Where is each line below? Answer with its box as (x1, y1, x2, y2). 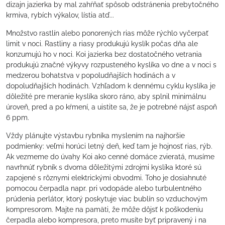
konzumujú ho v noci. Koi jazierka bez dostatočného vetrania (6, 50, 202, 59)
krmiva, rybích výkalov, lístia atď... (6, 11, 114, 20)
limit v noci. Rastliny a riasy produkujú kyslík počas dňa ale (6, 40, 198, 48)
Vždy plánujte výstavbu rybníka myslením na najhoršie (6, 132, 185, 140)
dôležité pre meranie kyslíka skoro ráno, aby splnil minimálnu (6, 92, 206, 101)
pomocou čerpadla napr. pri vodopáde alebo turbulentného (6, 184, 201, 193)
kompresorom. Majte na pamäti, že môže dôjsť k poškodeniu (6, 205, 203, 214)
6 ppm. (6, 114, 29, 122)
